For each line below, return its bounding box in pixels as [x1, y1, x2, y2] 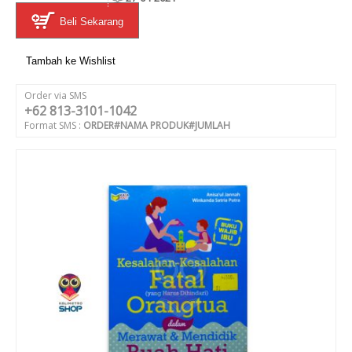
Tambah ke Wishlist [26, 55, 115, 67]
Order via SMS [24, 89, 86, 102]
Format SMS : [24, 119, 83, 132]
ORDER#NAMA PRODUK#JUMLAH [83, 119, 230, 132]
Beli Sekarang [57, 16, 123, 27]
